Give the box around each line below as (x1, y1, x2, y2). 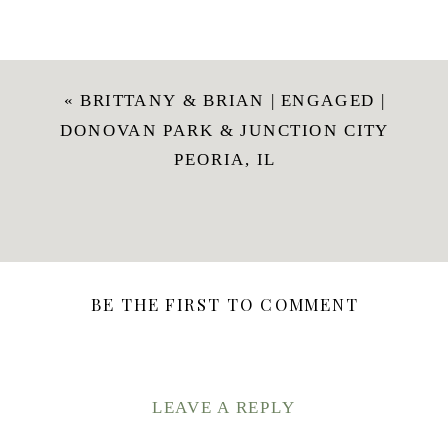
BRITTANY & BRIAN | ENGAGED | (79, 90, 386, 111)
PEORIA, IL (173, 149, 276, 170)
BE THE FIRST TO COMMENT (90, 292, 359, 315)
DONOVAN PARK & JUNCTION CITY (59, 120, 390, 140)
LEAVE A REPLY (152, 397, 296, 418)
